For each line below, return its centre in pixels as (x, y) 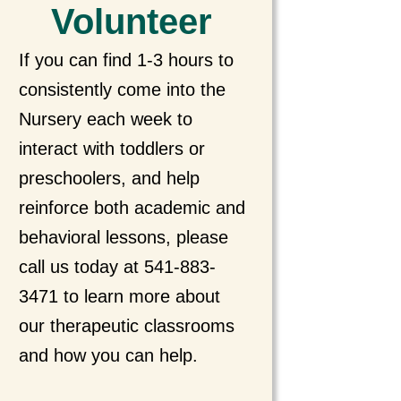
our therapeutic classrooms (126, 326)
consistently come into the (122, 90)
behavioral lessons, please (123, 238)
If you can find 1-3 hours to (126, 60)
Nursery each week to (105, 119)
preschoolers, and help (109, 179)
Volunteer (132, 22)
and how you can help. (108, 356)
